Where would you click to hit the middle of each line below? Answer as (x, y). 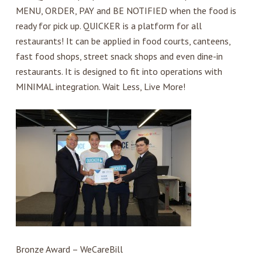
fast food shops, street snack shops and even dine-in (119, 56)
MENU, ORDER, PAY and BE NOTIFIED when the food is (126, 11)
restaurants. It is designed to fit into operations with (119, 72)
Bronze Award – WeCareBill (69, 249)
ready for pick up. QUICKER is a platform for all (108, 26)
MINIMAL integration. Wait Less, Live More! (100, 87)
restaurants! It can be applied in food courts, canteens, (123, 41)
